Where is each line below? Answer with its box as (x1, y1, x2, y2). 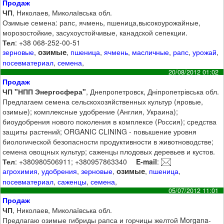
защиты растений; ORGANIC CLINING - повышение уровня (2, 126, 197, 136)
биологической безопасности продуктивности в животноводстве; (2, 136, 214, 146)
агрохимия (2, 165, 38, 176)
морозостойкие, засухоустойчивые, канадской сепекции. (2, 27, 188, 38)
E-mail (136, 156, 157, 166)
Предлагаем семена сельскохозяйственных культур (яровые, (2, 96, 203, 106)
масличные (132, 47, 169, 57)
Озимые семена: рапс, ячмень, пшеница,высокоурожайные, (2, 17, 201, 28)
